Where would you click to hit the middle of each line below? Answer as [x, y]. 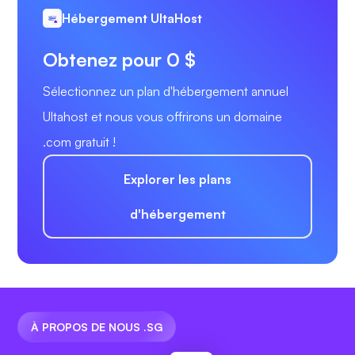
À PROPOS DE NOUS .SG [97, 327]
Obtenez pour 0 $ [119, 60]
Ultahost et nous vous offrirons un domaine [162, 117]
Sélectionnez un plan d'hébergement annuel [166, 92]
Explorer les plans [177, 179]
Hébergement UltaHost [132, 19]
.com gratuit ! [79, 142]
